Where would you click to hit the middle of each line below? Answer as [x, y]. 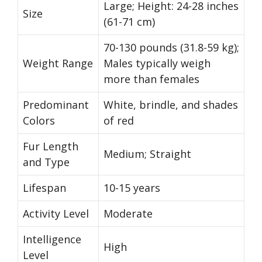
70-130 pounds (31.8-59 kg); [171, 48]
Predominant [56, 105]
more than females [151, 79]
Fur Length [51, 146]
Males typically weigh [157, 63]
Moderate [128, 214]
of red [119, 121]
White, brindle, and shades [171, 105]
